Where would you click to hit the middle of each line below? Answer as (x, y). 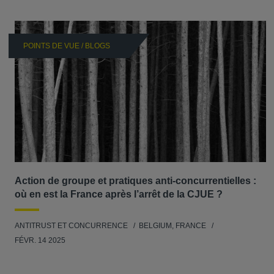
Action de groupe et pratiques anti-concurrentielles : (135, 181)
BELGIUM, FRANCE (173, 226)
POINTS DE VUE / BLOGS (67, 46)
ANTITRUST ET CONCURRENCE (71, 226)
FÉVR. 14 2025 (40, 241)
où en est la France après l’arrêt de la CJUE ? (119, 194)
